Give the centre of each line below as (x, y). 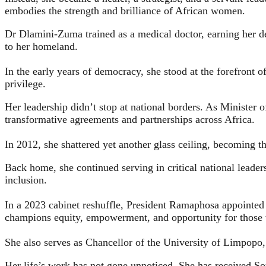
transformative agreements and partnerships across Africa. (130, 119)
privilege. (25, 83)
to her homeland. (41, 46)
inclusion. (27, 180)
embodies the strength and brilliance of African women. (125, 10)
